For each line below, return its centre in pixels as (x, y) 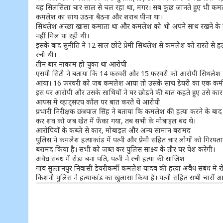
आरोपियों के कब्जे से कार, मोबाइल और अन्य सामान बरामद (113, 130)
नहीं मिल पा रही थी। (62, 36)
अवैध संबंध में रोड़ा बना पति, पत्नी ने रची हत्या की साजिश (110, 159)
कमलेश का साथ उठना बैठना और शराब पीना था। (99, 17)
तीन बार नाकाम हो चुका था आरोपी (81, 64)
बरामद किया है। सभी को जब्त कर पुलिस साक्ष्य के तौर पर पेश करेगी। (125, 149)
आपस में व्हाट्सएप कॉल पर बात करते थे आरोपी (98, 102)
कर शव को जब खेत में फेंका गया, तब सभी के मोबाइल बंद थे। (116, 121)
